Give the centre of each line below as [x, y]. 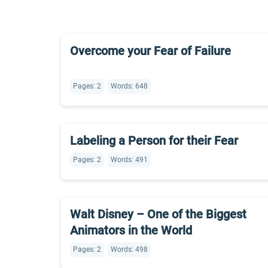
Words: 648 [129, 86]
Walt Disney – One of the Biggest [158, 214]
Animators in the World [131, 230]
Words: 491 [129, 160]
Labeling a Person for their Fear [154, 141]
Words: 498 [129, 249]
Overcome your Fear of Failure [150, 51]
